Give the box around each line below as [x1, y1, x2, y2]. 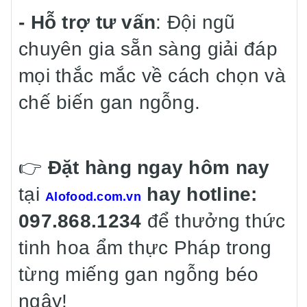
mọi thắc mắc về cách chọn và [19, 65, 286, 86]
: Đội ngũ [156, 12, 236, 33]
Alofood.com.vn [45, 190, 142, 204]
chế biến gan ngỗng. [19, 92, 201, 113]
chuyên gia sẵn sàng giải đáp [19, 38, 278, 60]
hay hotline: [141, 184, 258, 205]
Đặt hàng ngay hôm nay [47, 157, 270, 178]
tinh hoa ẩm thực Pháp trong [19, 237, 272, 258]
